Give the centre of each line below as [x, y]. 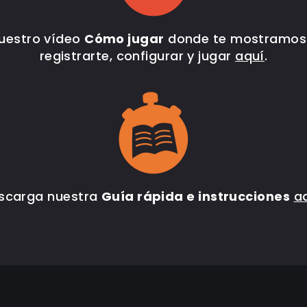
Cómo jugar [124, 39]
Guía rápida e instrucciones [196, 196]
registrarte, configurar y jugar [137, 56]
